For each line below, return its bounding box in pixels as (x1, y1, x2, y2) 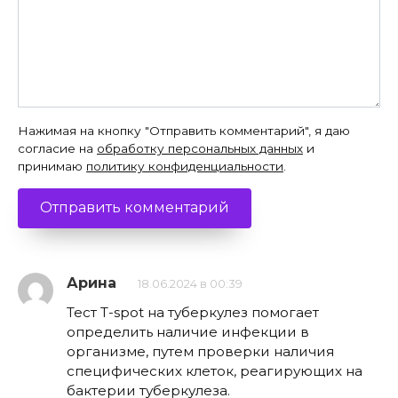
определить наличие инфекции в (67, 323, 309, 341)
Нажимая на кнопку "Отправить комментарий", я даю (18, 123, 350, 138)
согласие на (18, 140, 97, 155)
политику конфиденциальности (86, 158, 283, 173)
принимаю (18, 158, 86, 173)
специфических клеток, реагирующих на (67, 362, 362, 380)
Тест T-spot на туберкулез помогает (67, 304, 319, 322)
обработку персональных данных (97, 140, 303, 155)
